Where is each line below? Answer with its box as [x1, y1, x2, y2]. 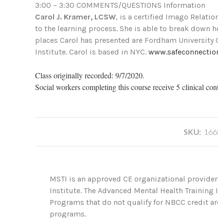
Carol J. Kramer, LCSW [35, 12, 116, 22]
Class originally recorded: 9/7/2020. [35, 70, 145, 81]
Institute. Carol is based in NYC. [35, 47, 148, 57]
